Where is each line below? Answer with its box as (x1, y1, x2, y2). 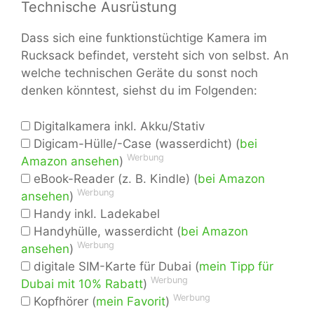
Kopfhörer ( (30, 294, 96, 308)
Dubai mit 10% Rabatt (21, 276, 143, 291)
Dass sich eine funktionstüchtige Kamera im (21, 31, 267, 46)
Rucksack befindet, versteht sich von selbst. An (21, 48, 289, 63)
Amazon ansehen (21, 153, 119, 168)
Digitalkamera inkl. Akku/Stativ (30, 118, 205, 133)
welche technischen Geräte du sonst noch (21, 66, 258, 81)
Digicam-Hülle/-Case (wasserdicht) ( (30, 136, 240, 151)
